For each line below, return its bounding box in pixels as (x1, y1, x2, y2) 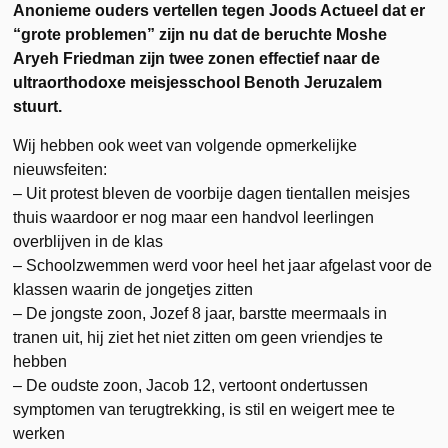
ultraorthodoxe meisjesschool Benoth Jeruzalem (13, 73, 383, 91)
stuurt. (13, 97, 63, 115)
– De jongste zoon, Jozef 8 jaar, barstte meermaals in (13, 304, 388, 322)
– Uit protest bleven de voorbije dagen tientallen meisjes (13, 184, 411, 202)
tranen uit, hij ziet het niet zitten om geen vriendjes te (13, 328, 384, 346)
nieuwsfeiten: (13, 160, 108, 178)
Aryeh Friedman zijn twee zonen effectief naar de (13, 49, 381, 67)
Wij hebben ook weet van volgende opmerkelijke (13, 136, 358, 154)
